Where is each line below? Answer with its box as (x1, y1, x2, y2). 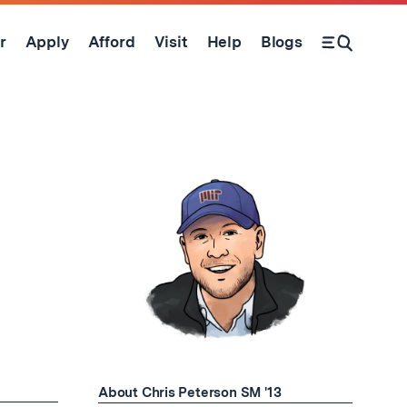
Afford (87, 32, 135, 51)
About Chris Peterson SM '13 (98, 384, 282, 401)
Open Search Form (336, 42, 374, 60)
